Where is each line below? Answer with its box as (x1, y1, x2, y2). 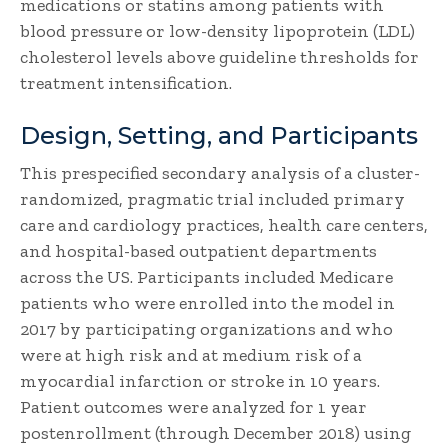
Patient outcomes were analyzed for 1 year (20, 396, 367, 418)
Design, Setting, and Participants (20, 121, 418, 150)
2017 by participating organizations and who (20, 318, 393, 340)
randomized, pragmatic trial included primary (20, 188, 405, 210)
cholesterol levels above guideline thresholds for (20, 46, 419, 68)
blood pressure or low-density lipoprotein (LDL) (20, 20, 415, 42)
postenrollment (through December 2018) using (20, 422, 411, 444)
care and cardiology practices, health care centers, (20, 214, 428, 236)
